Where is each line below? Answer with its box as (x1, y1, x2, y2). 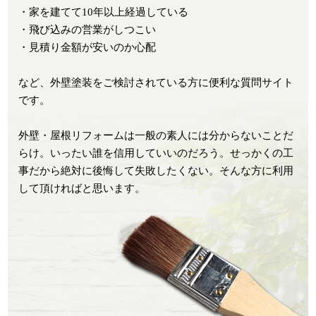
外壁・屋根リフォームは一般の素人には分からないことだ (18, 128, 294, 141)
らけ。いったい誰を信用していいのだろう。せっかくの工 (18, 146, 294, 159)
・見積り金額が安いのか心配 (18, 40, 157, 53)
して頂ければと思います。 (18, 181, 146, 194)
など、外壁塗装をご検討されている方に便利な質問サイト (18, 75, 294, 88)
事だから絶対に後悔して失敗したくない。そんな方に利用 (18, 164, 294, 176)
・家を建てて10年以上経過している (18, 5, 189, 18)
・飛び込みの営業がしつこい (18, 23, 157, 35)
